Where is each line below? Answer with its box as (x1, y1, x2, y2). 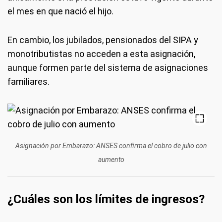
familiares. (7, 76, 50, 87)
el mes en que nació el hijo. (7, 6, 113, 16)
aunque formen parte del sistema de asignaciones (7, 62, 208, 73)
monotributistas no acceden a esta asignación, (7, 49, 195, 59)
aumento (98, 156, 124, 164)
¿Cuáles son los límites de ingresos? (7, 192, 205, 206)
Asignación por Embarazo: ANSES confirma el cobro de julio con (15, 142, 207, 150)
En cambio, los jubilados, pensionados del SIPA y (7, 35, 198, 45)
